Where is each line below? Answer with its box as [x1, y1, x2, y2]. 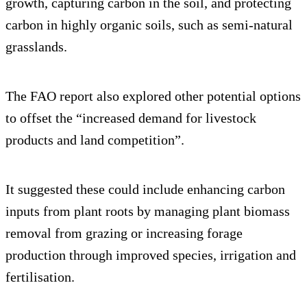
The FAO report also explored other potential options [5, 88, 301, 103]
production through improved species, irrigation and [5, 247, 296, 262]
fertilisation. [5, 269, 75, 284]
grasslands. [5, 38, 67, 54]
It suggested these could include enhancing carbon [5, 181, 285, 197]
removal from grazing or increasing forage [5, 225, 243, 241]
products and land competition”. [5, 132, 184, 147]
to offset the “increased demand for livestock [5, 110, 256, 125]
